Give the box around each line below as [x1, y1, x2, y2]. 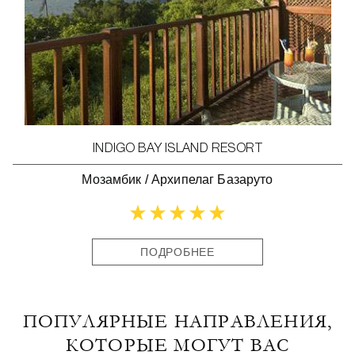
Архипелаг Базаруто [151, 173, 273, 186]
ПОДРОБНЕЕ [140, 246, 215, 258]
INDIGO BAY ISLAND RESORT [93, 143, 262, 155]
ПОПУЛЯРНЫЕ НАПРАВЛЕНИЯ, [22, 311, 333, 332]
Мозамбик [82, 173, 142, 186]
